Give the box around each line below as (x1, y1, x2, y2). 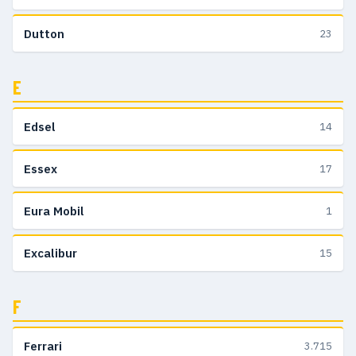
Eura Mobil (24, 203, 84, 219)
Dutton (24, 25, 64, 41)
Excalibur (24, 246, 77, 261)
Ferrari (24, 338, 62, 354)
